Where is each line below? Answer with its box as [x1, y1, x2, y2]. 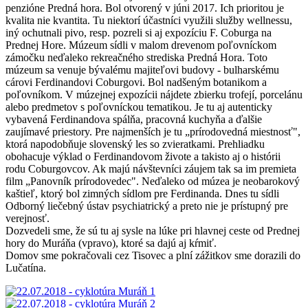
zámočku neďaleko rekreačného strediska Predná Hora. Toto [5, 51, 267, 63]
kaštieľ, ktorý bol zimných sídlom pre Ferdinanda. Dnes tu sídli [5, 187, 279, 199]
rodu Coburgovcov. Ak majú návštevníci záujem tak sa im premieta [5, 162, 296, 175]
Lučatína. [5, 261, 46, 274]
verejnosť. [5, 212, 49, 224]
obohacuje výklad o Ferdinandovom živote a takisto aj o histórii [5, 150, 280, 162]
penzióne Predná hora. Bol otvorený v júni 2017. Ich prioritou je [5, 1, 284, 14]
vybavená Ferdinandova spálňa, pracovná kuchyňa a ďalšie [5, 113, 262, 125]
